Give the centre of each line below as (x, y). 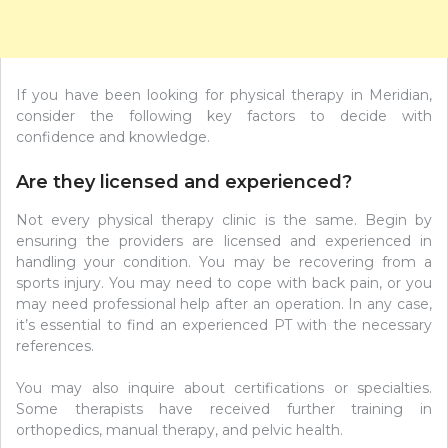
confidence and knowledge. (113, 136)
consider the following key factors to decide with (224, 115)
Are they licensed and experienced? (184, 181)
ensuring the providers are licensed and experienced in (224, 241)
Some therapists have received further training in (224, 409)
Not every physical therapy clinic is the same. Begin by (224, 220)
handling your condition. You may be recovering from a (224, 262)
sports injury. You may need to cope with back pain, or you (224, 283)
